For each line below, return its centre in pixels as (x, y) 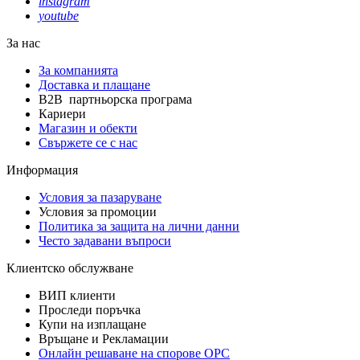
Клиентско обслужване (70, 268)
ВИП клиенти (77, 295)
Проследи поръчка (90, 309)
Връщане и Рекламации (104, 338)
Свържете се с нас (88, 142)
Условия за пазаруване (100, 197)
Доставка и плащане (94, 84)
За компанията (78, 70)
